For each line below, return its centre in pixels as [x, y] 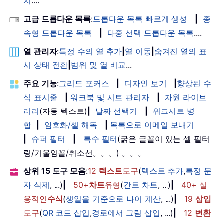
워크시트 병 [174, 111]
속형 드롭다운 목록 [57, 33]
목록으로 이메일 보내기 [152, 125]
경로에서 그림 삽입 [126, 213]
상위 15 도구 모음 [55, 171]
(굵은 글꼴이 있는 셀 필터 [164, 139]
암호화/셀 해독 [71, 125]
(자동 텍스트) [63, 111]
